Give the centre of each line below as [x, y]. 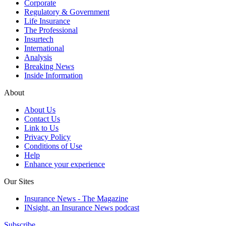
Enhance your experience [65, 164]
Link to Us [41, 128]
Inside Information [53, 76]
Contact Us [42, 119]
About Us [40, 110]
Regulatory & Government [67, 12]
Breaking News [49, 67]
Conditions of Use [53, 146]
